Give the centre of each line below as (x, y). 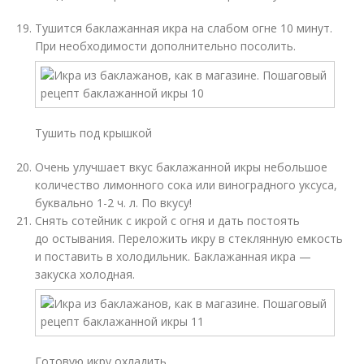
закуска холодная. (85, 274)
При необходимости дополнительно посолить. (166, 46)
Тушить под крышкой (94, 133)
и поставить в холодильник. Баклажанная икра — (173, 256)
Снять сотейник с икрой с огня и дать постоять (168, 221)
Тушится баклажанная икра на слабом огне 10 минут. (184, 28)
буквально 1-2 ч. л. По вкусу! (114, 203)
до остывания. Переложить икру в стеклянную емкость (189, 238)
